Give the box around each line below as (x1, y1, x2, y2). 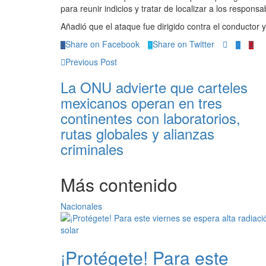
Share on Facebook (65, 38, 140, 50)
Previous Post (65, 56, 117, 68)
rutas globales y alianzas (61, 123, 214, 144)
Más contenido (61, 172, 178, 197)
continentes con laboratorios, (61, 107, 240, 128)
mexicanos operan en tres (61, 92, 222, 113)
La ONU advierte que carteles (61, 77, 248, 97)
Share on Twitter (153, 38, 214, 50)
